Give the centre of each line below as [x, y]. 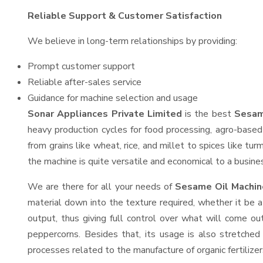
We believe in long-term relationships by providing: [132, 41]
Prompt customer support [81, 66]
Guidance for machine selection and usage [113, 98]
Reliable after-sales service [85, 82]
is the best [208, 114]
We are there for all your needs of [101, 187]
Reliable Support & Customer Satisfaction [125, 16]
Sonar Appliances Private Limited [105, 114]
